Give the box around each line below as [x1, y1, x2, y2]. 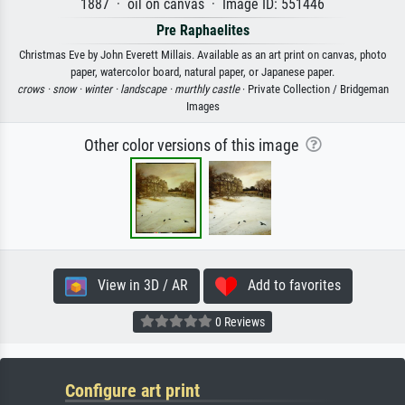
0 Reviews [212, 314, 265, 329]
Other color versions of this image [83, 137, 306, 155]
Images [185, 99, 220, 113]
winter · [83, 82, 120, 96]
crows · [16, 82, 52, 96]
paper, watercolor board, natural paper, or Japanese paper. [71, 65, 334, 79]
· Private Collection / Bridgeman [239, 82, 389, 96]
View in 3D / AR [86, 277, 188, 294]
